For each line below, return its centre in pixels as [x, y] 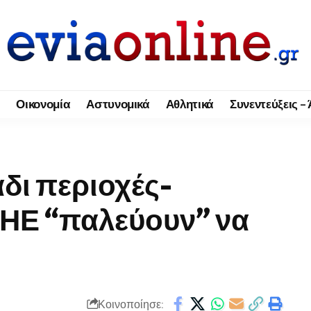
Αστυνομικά [118, 104]
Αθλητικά [190, 104]
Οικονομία [43, 104]
